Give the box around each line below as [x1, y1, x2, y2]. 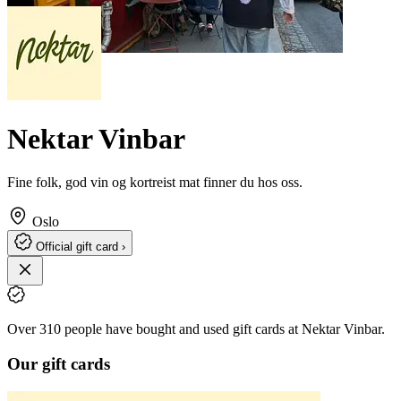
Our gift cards [7, 354, 110, 374]
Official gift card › [36, 240, 125, 254]
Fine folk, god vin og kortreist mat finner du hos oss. [7, 175, 303, 191]
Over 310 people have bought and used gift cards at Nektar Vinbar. [7, 321, 385, 337]
